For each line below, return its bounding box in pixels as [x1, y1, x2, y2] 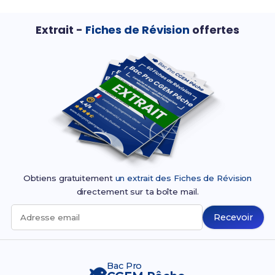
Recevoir [214, 212, 254, 223]
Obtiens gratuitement [23, 173, 115, 184]
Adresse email [20, 212, 80, 223]
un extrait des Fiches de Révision [115, 173, 252, 184]
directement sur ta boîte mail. [76, 187, 199, 197]
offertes [190, 22, 240, 38]
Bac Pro [107, 260, 142, 272]
